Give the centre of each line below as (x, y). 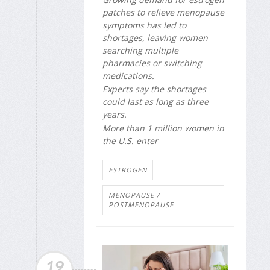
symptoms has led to (144, 25)
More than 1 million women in (163, 128)
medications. (128, 76)
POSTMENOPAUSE (141, 205)
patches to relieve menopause (163, 13)
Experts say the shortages (154, 89)
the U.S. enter (130, 140)
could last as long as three (155, 102)
